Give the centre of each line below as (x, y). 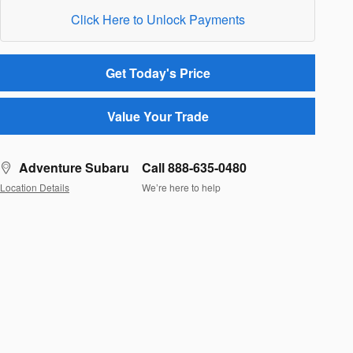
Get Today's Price (158, 72)
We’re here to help (181, 187)
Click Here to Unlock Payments (158, 19)
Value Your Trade (158, 117)
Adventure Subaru (74, 168)
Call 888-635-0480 (194, 168)
